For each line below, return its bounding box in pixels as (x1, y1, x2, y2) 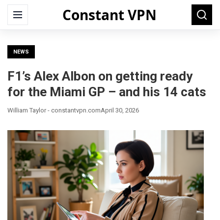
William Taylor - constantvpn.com (7, 107, 101, 114)
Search (191, 9, 215, 19)
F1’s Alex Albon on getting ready (7, 69, 192, 83)
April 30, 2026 (101, 107, 139, 114)
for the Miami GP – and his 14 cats (7, 84, 206, 99)
